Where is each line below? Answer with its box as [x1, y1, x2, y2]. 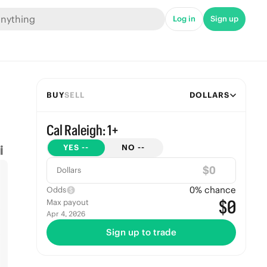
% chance [194, 184, 236, 195]
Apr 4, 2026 [46, 209, 85, 218]
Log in [173, 14, 195, 24]
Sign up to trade [105, 226, 176, 238]
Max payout [46, 197, 89, 207]
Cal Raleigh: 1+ [46, 122, 118, 138]
